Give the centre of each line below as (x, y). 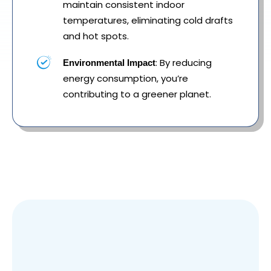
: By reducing (184, 63)
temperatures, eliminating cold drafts (148, 21)
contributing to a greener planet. (137, 94)
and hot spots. (96, 36)
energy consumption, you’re (126, 79)
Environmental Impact (109, 63)
